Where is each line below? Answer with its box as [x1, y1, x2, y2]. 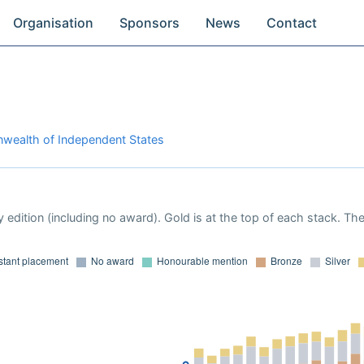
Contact [266, 15, 318, 31]
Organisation [13, 15, 94, 31]
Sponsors [119, 15, 180, 31]
